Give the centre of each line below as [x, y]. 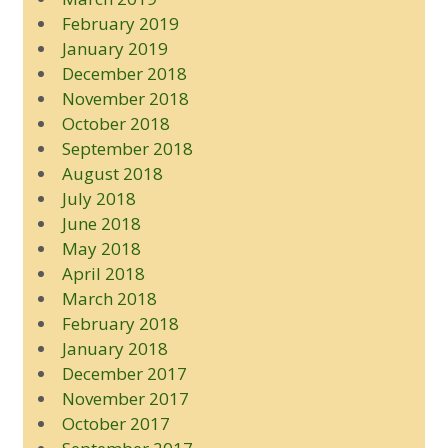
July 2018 [98, 198]
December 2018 [124, 73]
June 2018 [101, 223]
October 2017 [115, 423]
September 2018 [127, 148]
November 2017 [125, 398]
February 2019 [120, 23]
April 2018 [103, 273]
